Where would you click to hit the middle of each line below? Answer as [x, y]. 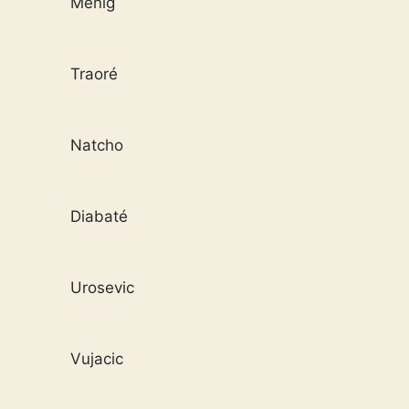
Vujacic [97, 358]
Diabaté [99, 216]
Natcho [97, 145]
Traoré [94, 73]
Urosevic [102, 287]
